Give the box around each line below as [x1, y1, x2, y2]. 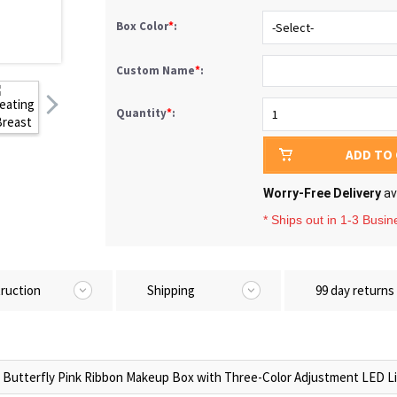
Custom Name [116, 63, 195, 78]
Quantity [116, 105, 167, 121]
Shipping [147, 282, 195, 299]
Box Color [116, 19, 168, 34]
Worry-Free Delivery [263, 186, 381, 200]
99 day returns [315, 282, 394, 299]
